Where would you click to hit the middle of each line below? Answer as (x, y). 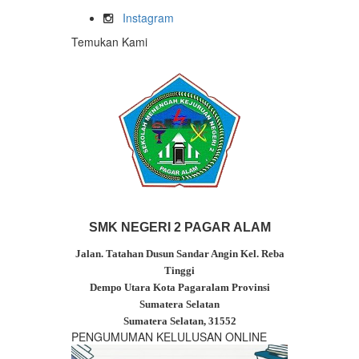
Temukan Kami (109, 42)
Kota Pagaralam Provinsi (211, 288)
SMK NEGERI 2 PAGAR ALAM (179, 228)
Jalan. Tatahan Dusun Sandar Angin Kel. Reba (179, 254)
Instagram (148, 18)
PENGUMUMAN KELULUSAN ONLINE (169, 337)
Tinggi (179, 271)
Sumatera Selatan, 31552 (179, 321)
